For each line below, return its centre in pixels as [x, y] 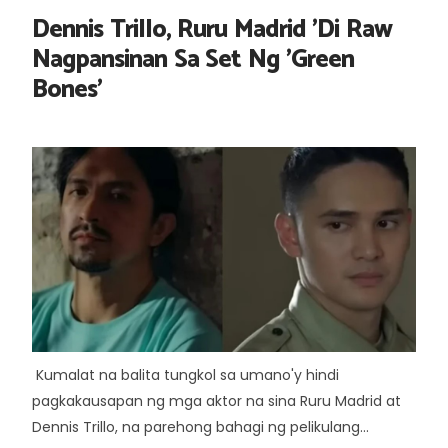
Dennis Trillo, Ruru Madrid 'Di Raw [212, 30]
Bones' [67, 90]
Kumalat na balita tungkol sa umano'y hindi [185, 375]
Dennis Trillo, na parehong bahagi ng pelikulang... [200, 427]
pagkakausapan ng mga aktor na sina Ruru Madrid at [216, 401]
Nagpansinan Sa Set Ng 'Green [193, 60]
